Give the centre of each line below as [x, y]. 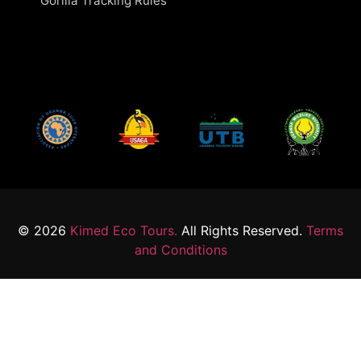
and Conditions [180, 249]
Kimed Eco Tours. [124, 230]
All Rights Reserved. [242, 230]
